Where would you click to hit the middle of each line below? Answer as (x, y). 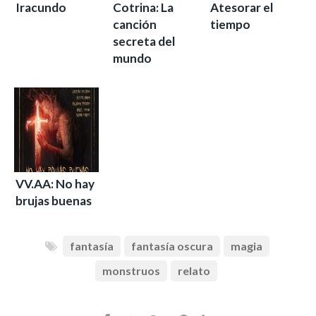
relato (194, 271)
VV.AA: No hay (55, 184)
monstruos (131, 271)
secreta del (144, 41)
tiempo (230, 24)
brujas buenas (54, 201)
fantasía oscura (172, 246)
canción (135, 24)
